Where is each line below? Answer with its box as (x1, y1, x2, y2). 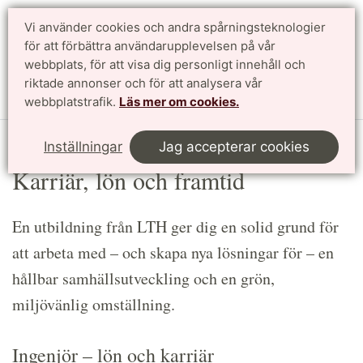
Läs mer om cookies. (119, 94, 239, 109)
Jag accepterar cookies (159, 139, 310, 155)
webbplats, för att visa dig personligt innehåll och (24, 57, 305, 72)
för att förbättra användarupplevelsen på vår (24, 38, 275, 53)
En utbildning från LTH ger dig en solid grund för (12, 215, 339, 237)
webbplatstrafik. (24, 94, 119, 109)
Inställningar (44, 139, 122, 155)
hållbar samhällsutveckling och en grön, (12, 267, 275, 289)
